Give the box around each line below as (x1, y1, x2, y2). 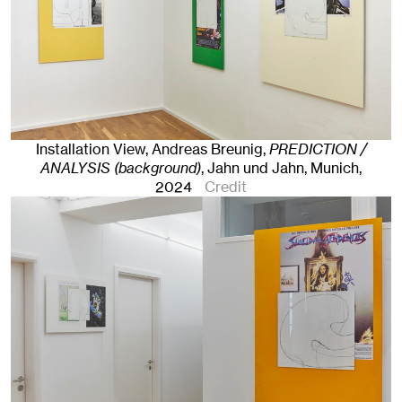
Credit (205, 178, 248, 197)
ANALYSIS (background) (40, 159, 201, 179)
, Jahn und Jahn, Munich (201, 159, 359, 179)
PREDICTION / (268, 140, 367, 160)
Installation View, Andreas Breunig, (35, 140, 269, 160)
